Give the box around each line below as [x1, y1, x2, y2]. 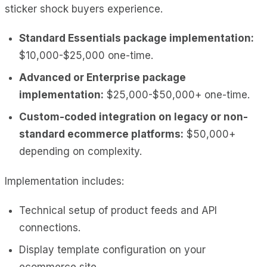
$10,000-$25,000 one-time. [19, 49, 153, 61]
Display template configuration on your [19, 243, 206, 256]
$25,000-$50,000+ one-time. [104, 88, 250, 101]
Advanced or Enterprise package [19, 71, 186, 83]
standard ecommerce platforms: [19, 128, 184, 140]
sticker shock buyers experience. [5, 2, 163, 15]
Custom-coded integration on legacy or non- [19, 110, 248, 123]
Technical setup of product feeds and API [19, 204, 217, 216]
